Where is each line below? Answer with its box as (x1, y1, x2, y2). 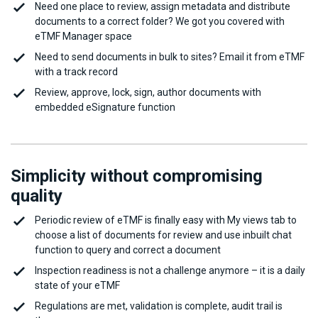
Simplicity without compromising (11, 166, 263, 187)
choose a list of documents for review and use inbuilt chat (35, 229, 292, 241)
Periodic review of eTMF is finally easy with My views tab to (35, 214, 297, 226)
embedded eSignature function (35, 102, 175, 114)
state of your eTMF (35, 280, 120, 292)
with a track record (35, 66, 118, 78)
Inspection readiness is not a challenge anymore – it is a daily (35, 265, 305, 277)
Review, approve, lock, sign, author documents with (35, 87, 261, 99)
